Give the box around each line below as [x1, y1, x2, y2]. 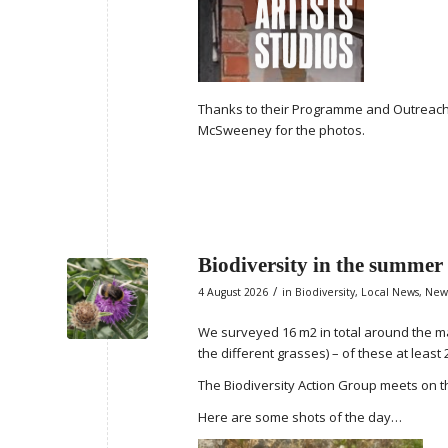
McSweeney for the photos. [198, 120, 365, 139]
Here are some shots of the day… [198, 407, 402, 426]
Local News [361, 284, 419, 299]
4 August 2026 [198, 284, 268, 299]
